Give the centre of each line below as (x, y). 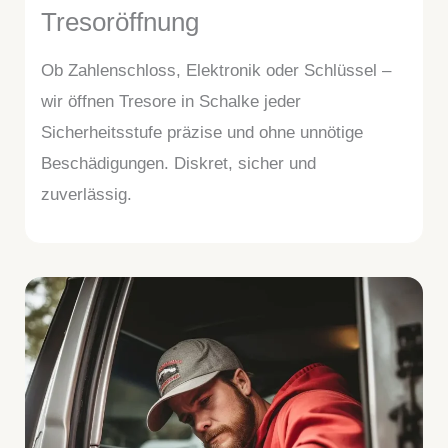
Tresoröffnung (120, 21)
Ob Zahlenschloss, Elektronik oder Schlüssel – (216, 70)
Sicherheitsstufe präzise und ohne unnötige (202, 132)
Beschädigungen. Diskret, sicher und (178, 163)
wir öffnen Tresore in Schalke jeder (171, 101)
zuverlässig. (86, 194)
